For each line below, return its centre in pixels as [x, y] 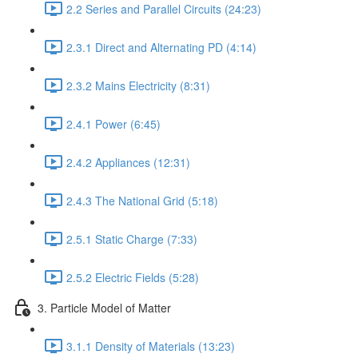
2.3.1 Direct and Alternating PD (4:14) [161, 47]
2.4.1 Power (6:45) [113, 123]
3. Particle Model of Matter [104, 307]
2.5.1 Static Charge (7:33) [132, 239]
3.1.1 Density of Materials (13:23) [151, 346]
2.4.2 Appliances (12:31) [128, 162]
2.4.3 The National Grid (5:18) [142, 200]
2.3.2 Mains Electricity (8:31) [138, 85]
